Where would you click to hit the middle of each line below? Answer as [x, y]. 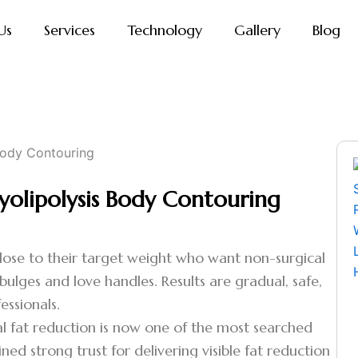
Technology [165, 30]
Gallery [258, 30]
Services [70, 30]
